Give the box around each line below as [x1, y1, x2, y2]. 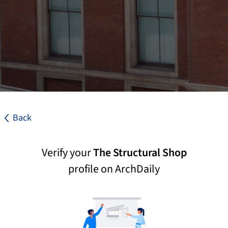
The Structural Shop [93, 145, 187, 161]
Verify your [41, 145, 93, 161]
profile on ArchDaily [68, 161, 160, 177]
